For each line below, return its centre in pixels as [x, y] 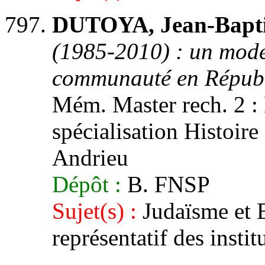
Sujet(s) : [94, 211]
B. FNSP [166, 184]
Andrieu [90, 158]
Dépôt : [87, 184]
